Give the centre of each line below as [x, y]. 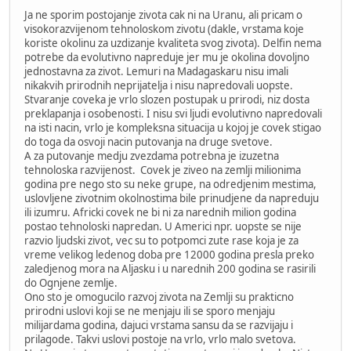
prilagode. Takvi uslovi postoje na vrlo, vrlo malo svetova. [160, 340]
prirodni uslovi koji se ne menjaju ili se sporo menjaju [150, 311]
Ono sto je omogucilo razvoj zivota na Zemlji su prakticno [159, 297]
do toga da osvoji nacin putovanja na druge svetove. [148, 142]
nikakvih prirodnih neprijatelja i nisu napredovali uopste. [159, 86]
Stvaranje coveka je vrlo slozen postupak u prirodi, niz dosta [167, 100]
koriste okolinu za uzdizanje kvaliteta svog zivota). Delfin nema [173, 43]
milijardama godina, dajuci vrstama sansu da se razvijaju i [159, 326]
